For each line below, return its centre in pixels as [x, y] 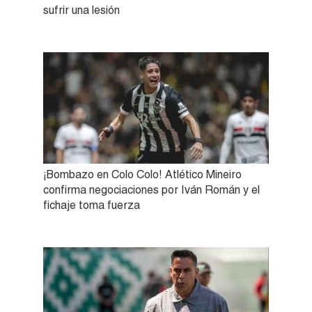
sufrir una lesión [81, 10]
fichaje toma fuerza [92, 205]
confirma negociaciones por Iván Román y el [151, 190]
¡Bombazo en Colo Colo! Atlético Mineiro [142, 175]
